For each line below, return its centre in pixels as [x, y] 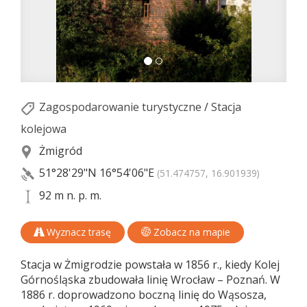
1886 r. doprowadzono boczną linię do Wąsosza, [144, 295]
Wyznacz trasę [77, 232]
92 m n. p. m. [69, 196]
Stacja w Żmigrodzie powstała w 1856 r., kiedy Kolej [150, 265]
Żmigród [59, 151]
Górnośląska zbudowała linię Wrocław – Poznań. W [150, 280]
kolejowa [44, 129]
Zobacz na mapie [191, 232]
